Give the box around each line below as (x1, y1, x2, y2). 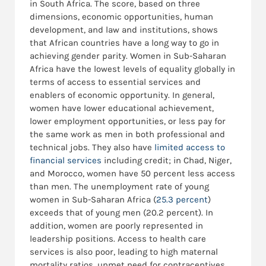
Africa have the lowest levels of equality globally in (30, 64, 235, 75)
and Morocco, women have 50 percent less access (30, 168, 235, 179)
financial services (30, 155, 102, 166)
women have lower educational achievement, (30, 103, 214, 114)
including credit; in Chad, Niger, (102, 155, 232, 166)
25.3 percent (156, 194, 208, 205)
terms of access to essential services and (30, 77, 201, 88)
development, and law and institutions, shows (30, 24, 218, 36)
